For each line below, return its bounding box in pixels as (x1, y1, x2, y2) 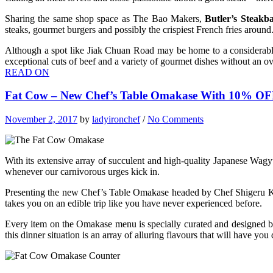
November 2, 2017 (5, 114, 77, 125)
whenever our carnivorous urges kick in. (5, 166, 160, 177)
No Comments (147, 114, 204, 125)
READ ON (5, 66, 49, 77)
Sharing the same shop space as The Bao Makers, (5, 13, 205, 24)
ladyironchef (92, 114, 140, 125)
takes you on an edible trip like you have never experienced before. (5, 198, 262, 209)
